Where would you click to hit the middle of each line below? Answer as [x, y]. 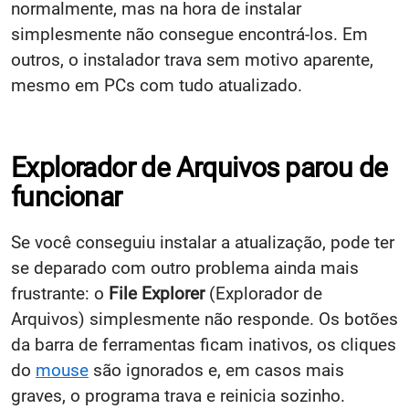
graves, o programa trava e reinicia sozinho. [178, 395]
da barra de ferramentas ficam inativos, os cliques [204, 344]
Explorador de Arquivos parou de [199, 167]
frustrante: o [60, 293]
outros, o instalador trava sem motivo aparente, [192, 59]
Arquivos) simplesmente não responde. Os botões [204, 319]
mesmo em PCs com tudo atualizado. [157, 85]
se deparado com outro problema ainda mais [185, 267]
